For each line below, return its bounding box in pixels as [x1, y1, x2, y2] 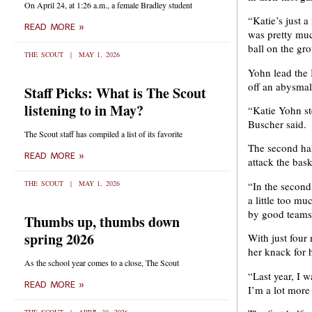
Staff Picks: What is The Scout [24, 83, 206, 103]
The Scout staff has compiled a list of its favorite [24, 128, 182, 139]
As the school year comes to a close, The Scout [24, 257, 179, 268]
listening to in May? [24, 100, 143, 120]
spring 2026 [24, 229, 94, 249]
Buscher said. [248, 116, 306, 131]
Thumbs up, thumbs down [24, 212, 180, 232]
